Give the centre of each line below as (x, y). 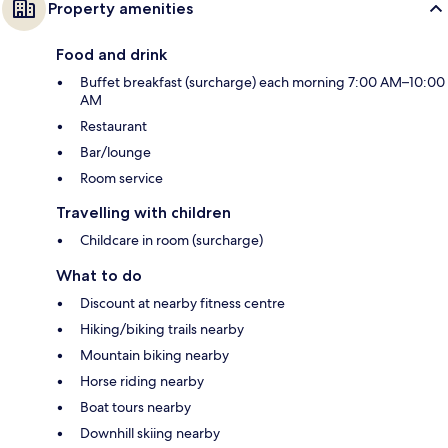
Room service (121, 177)
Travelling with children (143, 212)
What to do (99, 275)
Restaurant (113, 125)
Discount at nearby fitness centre (182, 302)
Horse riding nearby (142, 380)
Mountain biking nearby (154, 354)
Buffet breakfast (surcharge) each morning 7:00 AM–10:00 (262, 81)
